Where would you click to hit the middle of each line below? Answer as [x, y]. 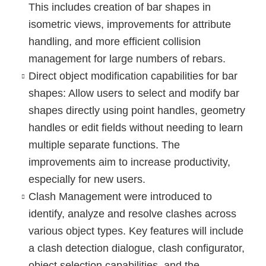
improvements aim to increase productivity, [129, 162]
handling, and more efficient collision [114, 41]
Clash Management [75, 196]
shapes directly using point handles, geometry [137, 110]
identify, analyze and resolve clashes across [132, 213]
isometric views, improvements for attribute [129, 24]
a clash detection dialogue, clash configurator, [136, 248]
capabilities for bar [192, 76]
